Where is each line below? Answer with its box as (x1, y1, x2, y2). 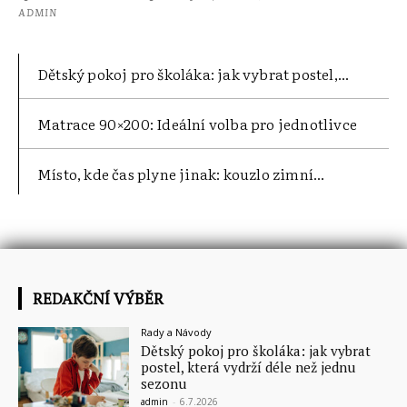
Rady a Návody (141, 324, 213, 339)
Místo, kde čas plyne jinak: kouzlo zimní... (37, 162, 325, 184)
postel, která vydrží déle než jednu (141, 357, 356, 376)
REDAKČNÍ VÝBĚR (33, 287, 164, 309)
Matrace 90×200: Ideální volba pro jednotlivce (37, 112, 357, 134)
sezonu (141, 373, 187, 392)
